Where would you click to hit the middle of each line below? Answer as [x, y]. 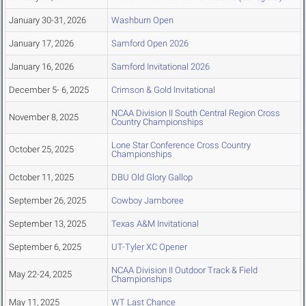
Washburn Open [142, 20]
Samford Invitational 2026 [161, 67]
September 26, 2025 [47, 201]
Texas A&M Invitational [155, 224]
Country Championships [157, 122]
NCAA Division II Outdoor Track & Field [184, 270]
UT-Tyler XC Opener [149, 247]
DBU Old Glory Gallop [152, 178]
